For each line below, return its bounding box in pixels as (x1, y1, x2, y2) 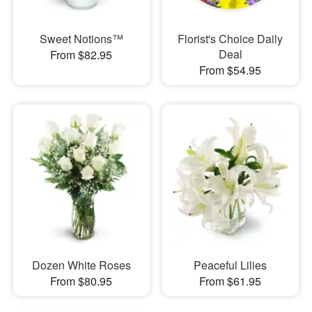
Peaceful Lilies (194, 257, 267, 273)
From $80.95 (50, 273, 113, 289)
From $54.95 (199, 61, 262, 78)
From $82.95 (50, 46, 113, 63)
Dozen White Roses (31, 257, 131, 273)
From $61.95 (199, 273, 262, 289)
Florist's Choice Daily (178, 30, 283, 47)
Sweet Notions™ (39, 30, 123, 47)
